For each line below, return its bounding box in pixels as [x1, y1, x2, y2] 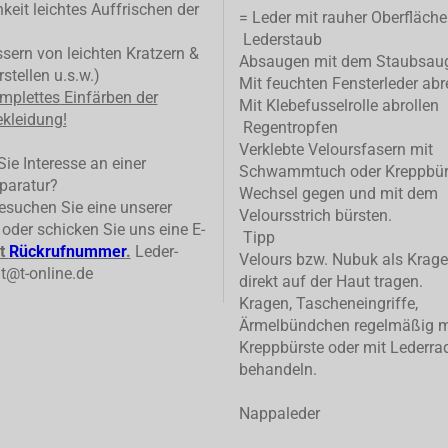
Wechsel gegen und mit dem [239, 184, 438, 204]
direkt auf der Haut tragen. [239, 272, 423, 292]
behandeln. [239, 360, 317, 380]
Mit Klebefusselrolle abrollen [239, 96, 439, 116]
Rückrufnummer [8, 242, 126, 262]
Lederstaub [239, 30, 322, 50]
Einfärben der [59, 88, 158, 108]
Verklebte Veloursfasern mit [239, 140, 433, 160]
